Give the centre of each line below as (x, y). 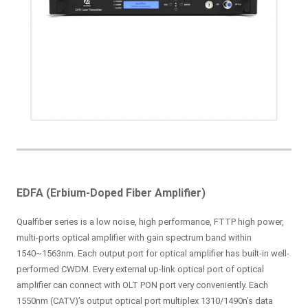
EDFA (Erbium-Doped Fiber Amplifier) (111, 192)
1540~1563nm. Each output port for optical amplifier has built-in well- (153, 253)
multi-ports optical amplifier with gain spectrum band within (134, 237)
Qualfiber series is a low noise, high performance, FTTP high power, (151, 221)
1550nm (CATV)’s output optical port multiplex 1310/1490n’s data (145, 300)
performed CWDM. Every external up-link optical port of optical (141, 269)
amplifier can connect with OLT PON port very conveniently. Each (143, 285)
